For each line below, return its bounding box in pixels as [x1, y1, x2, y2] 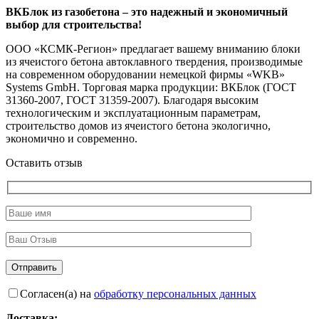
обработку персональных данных [94, 288, 256, 300]
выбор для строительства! [6, 18, 142, 31]
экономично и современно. [6, 132, 137, 145]
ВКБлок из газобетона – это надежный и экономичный [6, 5, 288, 18]
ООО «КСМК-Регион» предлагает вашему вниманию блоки [6, 42, 300, 55]
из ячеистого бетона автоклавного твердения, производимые [6, 55, 303, 68]
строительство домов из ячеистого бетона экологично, [6, 119, 271, 132]
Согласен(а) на [20, 288, 94, 300]
